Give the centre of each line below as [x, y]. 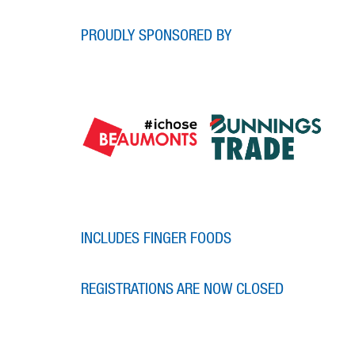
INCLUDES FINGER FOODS [158, 238]
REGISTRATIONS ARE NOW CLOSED [184, 289]
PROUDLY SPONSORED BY [158, 35]
